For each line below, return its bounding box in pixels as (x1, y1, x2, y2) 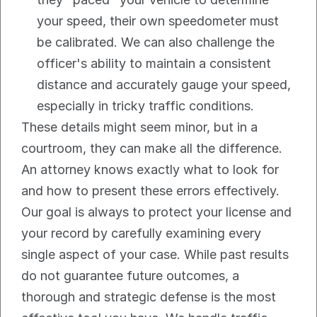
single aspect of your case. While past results (21, 247, 289, 263)
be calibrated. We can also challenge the (37, 35, 275, 50)
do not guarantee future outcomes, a (21, 268, 239, 284)
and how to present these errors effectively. (21, 183, 279, 199)
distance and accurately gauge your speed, (37, 77, 291, 93)
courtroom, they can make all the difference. (21, 141, 282, 156)
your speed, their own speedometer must (37, 13, 279, 29)
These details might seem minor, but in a (21, 120, 258, 135)
